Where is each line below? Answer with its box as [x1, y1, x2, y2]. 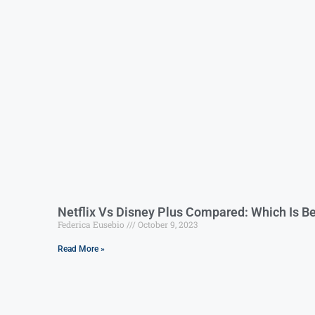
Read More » [58, 244, 105, 255]
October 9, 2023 [136, 219, 198, 231]
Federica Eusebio [58, 219, 127, 231]
